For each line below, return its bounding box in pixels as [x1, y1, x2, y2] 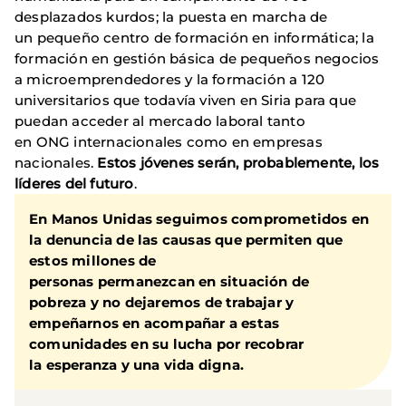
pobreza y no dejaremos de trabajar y [29, 293, 295, 311]
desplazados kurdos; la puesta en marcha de [14, 7, 328, 25]
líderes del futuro [14, 174, 134, 192]
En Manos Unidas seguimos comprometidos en [29, 209, 370, 227]
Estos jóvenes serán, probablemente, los [97, 153, 380, 171]
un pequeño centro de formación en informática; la [14, 28, 374, 46]
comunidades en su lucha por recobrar [29, 334, 304, 353]
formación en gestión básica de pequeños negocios [14, 49, 380, 67]
